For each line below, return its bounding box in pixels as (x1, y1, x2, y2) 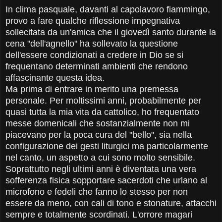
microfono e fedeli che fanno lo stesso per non (5, 187, 188, 197)
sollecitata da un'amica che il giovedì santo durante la (5, 27, 216, 38)
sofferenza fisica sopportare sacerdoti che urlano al (5, 175, 207, 186)
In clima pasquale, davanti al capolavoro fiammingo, (5, 4, 210, 15)
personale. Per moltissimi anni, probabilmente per (5, 96, 201, 106)
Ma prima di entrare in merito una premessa (5, 84, 178, 95)
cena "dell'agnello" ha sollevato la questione (5, 39, 178, 49)
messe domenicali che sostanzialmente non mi (5, 118, 190, 129)
